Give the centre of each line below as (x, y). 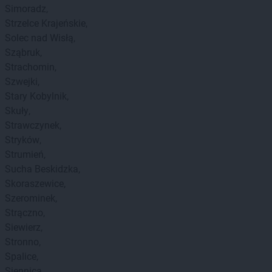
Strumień (24, 155)
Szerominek (30, 198)
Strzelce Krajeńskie (45, 23)
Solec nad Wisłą (39, 38)
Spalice (21, 257)
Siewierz (23, 227)
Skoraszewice (34, 184)
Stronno (22, 242)
